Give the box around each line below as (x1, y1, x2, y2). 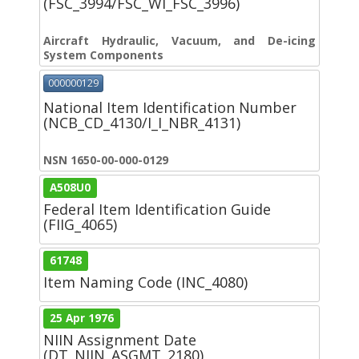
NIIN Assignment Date (43, 329, 196, 349)
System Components (43, 47, 163, 63)
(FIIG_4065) (43, 214, 117, 234)
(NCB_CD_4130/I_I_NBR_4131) (43, 112, 240, 132)
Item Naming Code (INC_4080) (43, 272, 248, 292)
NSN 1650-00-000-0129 (43, 151, 168, 167)
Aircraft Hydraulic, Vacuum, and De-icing (43, 33, 316, 49)
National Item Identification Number (43, 97, 296, 117)
